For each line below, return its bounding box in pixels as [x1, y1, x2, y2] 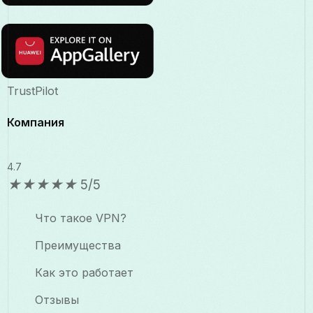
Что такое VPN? [35, 211, 126, 226]
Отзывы [35, 293, 79, 307]
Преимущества [35, 238, 121, 253]
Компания [7, 115, 64, 130]
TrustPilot [7, 84, 58, 99]
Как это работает [35, 265, 133, 280]
